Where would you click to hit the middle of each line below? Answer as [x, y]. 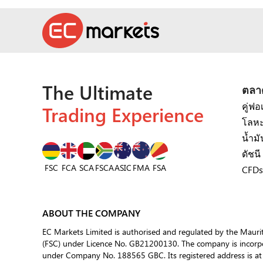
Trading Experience [123, 115]
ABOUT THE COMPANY [91, 213]
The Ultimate [97, 93]
